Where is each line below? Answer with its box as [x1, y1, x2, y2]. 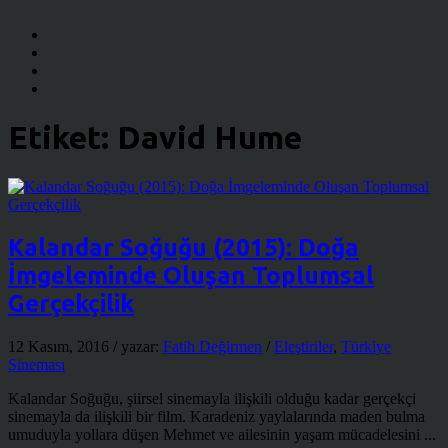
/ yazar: [113, 337, 163, 355]
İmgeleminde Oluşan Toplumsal [8, 261, 374, 289]
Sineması [8, 355, 65, 373]
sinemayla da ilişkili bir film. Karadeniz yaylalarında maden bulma [8, 407, 425, 425]
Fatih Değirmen [163, 337, 262, 355]
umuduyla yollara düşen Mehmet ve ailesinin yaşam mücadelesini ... [8, 425, 436, 443]
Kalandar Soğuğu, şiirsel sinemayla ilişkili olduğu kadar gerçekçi [8, 389, 416, 407]
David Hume [117, 119, 302, 156]
